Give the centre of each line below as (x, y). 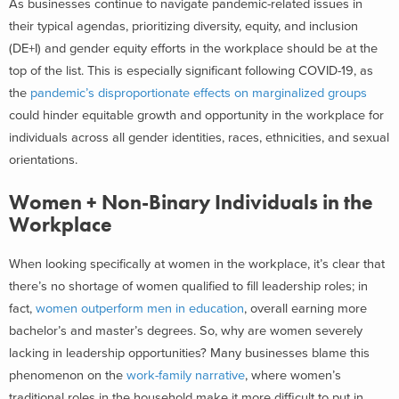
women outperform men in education (138, 309)
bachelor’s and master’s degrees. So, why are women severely (186, 331)
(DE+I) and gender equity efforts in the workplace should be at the (193, 48)
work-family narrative (186, 375)
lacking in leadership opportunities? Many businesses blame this (189, 353)
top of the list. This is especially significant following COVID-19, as (191, 70)
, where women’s (293, 375)
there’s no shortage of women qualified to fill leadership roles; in (188, 286)
